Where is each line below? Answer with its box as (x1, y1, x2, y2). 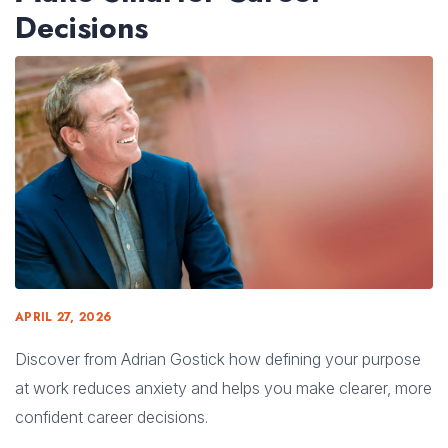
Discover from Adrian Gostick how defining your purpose (15, 348, 421, 369)
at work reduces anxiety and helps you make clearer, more (15, 377, 432, 398)
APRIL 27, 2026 (15, 307, 112, 326)
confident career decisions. (15, 406, 208, 427)
